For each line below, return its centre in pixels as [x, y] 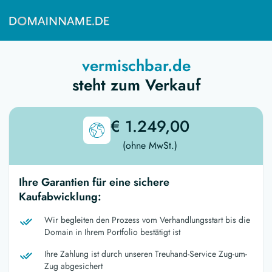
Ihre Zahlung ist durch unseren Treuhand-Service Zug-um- [146, 253]
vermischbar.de [136, 65]
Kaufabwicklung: [60, 196]
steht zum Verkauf [136, 85]
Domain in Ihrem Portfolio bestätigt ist [112, 232]
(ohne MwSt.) [150, 145]
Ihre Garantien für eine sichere [94, 182]
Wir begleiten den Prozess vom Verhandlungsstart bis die [147, 219]
